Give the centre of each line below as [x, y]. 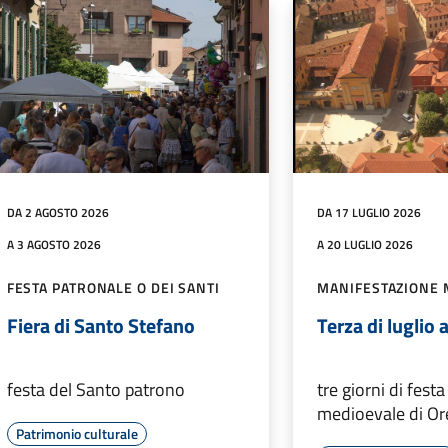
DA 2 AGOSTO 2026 [57, 212]
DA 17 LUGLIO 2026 [369, 212]
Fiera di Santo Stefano [100, 325]
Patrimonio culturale [76, 433]
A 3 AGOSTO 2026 [53, 244]
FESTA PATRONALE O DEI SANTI [113, 287]
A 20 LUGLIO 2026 [365, 244]
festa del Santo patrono [95, 389]
